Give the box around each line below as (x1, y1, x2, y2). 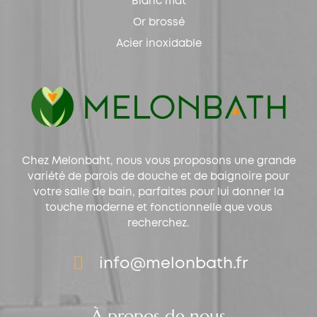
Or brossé (132, 17, 185, 28)
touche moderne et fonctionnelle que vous (45, 202, 272, 213)
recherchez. (127, 218, 190, 229)
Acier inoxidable (115, 38, 202, 49)
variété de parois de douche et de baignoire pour (28, 171, 289, 182)
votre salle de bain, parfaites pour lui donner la (33, 187, 284, 197)
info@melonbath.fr (99, 256, 248, 271)
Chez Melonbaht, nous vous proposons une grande (21, 156, 296, 166)
